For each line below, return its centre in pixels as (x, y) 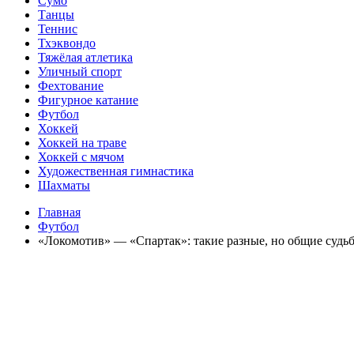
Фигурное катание (88, 100)
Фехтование (71, 86)
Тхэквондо (67, 43)
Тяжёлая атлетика (85, 58)
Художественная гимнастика (116, 171)
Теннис (58, 29)
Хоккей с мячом (81, 157)
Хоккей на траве (82, 143)
